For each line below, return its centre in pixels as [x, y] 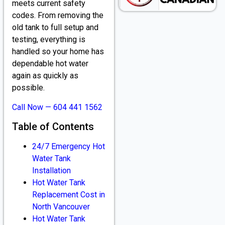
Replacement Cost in [69, 194]
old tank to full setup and [55, 28]
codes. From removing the [58, 16]
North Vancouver [61, 206]
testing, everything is [49, 40]
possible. [28, 88]
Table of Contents [53, 126]
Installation [51, 170]
